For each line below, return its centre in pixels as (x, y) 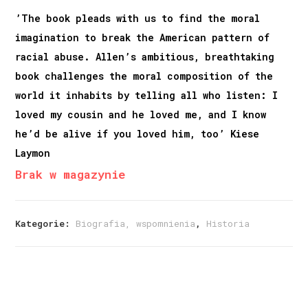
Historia (228, 224)
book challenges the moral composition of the (144, 76)
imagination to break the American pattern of (143, 38)
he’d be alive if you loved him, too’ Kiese (137, 134)
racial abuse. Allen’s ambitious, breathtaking (145, 57)
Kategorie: (46, 224)
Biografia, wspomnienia (136, 224)
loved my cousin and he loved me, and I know (141, 115)
